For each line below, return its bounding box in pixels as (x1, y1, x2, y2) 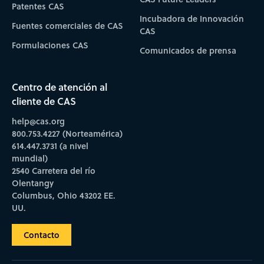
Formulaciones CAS (11, 39, 88, 52)
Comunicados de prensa (140, 44, 237, 57)
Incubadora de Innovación (140, 12, 245, 25)
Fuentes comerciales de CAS (11, 19, 123, 32)
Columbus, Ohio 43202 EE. (11, 189, 115, 202)
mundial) (11, 152, 48, 165)
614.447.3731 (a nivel (11, 140, 88, 153)
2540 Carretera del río (11, 164, 95, 177)
